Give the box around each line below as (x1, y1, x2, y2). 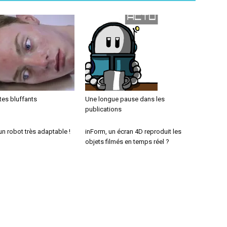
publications (85, 105, 122, 113)
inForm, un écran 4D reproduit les (85, 128, 181, 135)
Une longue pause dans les (85, 95, 165, 103)
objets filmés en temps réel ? (85, 138, 169, 145)
